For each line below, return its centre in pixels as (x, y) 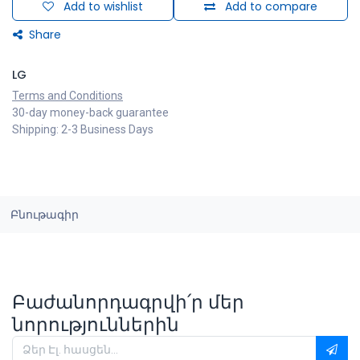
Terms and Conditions (67, 95)
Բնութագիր (44, 214)
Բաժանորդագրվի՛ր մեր (128, 302)
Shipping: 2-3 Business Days (83, 129)
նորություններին (96, 325)
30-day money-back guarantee (90, 112)
